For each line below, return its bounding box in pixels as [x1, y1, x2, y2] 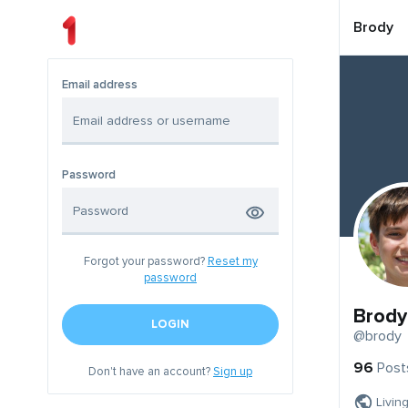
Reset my [207, 254, 258, 270]
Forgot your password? [83, 254, 208, 270]
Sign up [213, 364, 252, 380]
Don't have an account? [88, 364, 213, 380]
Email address [62, 77, 138, 93]
